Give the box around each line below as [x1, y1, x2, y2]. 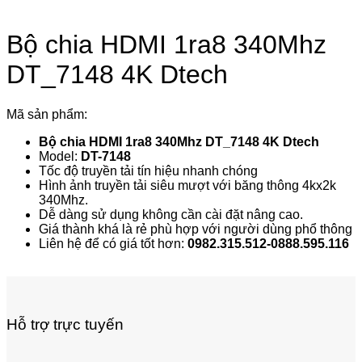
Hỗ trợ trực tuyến [6, 315, 124, 333]
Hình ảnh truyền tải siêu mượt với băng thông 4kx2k [39, 178, 336, 192]
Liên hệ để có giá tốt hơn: [39, 236, 187, 250]
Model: [39, 149, 81, 163]
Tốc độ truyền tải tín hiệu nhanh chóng [39, 163, 258, 178]
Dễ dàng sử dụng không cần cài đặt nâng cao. [39, 207, 303, 221]
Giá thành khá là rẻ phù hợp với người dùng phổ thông [39, 221, 352, 236]
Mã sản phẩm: [6, 107, 87, 121]
